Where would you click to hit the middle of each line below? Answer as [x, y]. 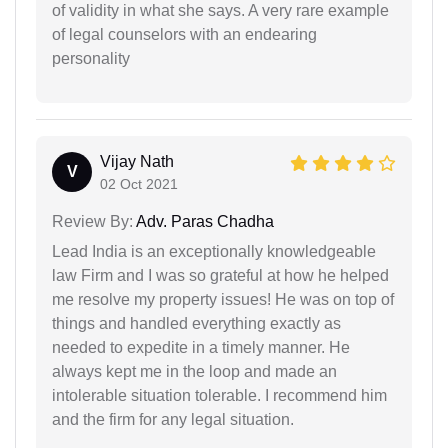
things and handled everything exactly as [196, 323]
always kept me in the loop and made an [194, 371]
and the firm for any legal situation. [173, 419]
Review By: [92, 221]
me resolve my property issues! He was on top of [223, 299]
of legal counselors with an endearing [184, 34]
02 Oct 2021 [139, 183]
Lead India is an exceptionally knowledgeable [214, 251]
